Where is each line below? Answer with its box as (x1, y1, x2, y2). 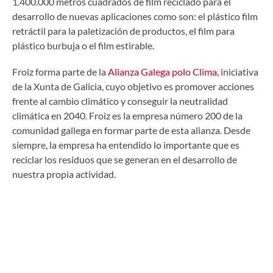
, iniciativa (217, 65, 258, 77)
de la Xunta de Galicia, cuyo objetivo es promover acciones (12, 80, 254, 92)
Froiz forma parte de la (12, 65, 106, 77)
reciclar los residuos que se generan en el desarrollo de (12, 153, 237, 165)
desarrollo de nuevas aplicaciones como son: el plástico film (12, 10, 258, 22)
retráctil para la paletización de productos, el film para (12, 24, 235, 37)
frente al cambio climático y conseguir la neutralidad (12, 94, 228, 107)
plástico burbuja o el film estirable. (12, 39, 158, 51)
